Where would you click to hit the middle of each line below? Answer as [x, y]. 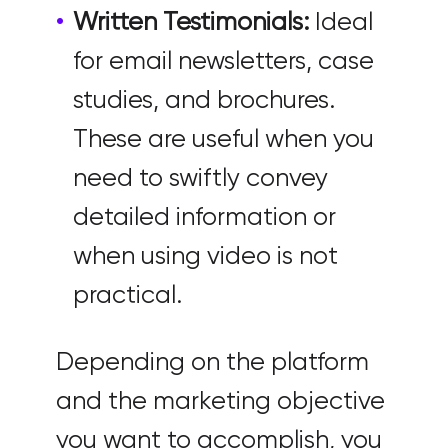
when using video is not [205, 257]
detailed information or [204, 218]
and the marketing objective [220, 402]
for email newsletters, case [223, 62]
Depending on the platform [212, 363]
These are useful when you [223, 140]
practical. [127, 296]
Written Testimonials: [190, 23]
